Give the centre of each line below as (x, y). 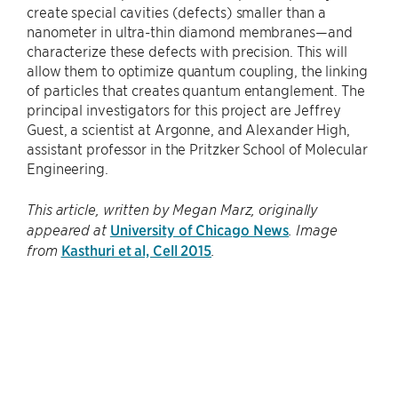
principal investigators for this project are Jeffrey (184, 110)
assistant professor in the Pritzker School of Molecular (197, 149)
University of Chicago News (199, 230)
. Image (313, 231)
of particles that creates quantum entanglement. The (196, 90)
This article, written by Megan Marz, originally (173, 210)
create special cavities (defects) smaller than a (177, 12)
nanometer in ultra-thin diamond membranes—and (190, 32)
